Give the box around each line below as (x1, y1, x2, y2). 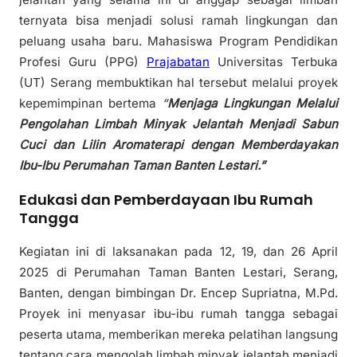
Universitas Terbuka (210, 53, 338, 69)
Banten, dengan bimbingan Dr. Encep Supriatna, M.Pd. (19, 284, 338, 300)
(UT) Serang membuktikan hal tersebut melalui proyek (19, 74, 338, 90)
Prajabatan (147, 53, 210, 69)
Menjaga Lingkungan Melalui (167, 95, 338, 111)
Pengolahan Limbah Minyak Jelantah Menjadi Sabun (19, 116, 338, 131)
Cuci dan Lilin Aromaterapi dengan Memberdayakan (19, 136, 338, 152)
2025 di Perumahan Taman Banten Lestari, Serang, (19, 264, 338, 280)
